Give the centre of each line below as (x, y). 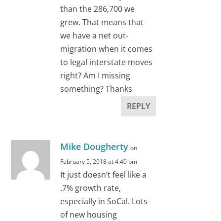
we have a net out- (94, 36)
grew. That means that (102, 22)
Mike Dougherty (94, 147)
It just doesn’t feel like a (104, 175)
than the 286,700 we (98, 9)
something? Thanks (96, 89)
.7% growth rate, (91, 188)
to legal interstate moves (107, 62)
